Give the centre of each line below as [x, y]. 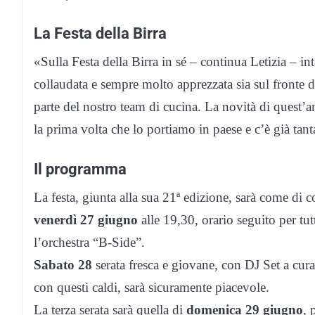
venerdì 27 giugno [86, 220]
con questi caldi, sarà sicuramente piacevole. [152, 288]
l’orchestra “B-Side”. [89, 243]
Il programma [80, 169]
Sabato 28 [63, 265]
